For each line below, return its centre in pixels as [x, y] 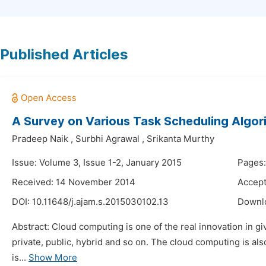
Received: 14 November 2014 [74, 182]
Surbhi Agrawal [107, 139]
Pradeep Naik [40, 139]
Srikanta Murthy [180, 139]
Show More [53, 258]
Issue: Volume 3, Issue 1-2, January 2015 [97, 163]
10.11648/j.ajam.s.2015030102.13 [100, 202]
